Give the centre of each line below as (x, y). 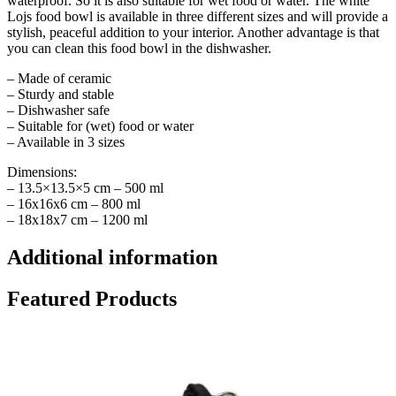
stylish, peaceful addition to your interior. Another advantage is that (193, 33)
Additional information (112, 258)
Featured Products (92, 299)
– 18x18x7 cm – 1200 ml (77, 220)
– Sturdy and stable (61, 95)
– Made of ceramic (59, 79)
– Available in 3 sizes (66, 142)
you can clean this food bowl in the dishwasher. (139, 49)
